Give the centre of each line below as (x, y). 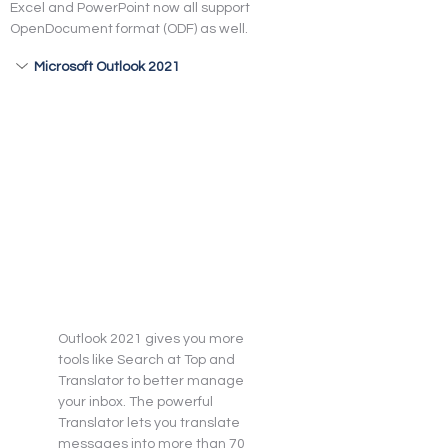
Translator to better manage (152, 380)
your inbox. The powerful (137, 401)
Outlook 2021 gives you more (152, 338)
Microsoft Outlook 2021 (107, 67)
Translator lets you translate (150, 422)
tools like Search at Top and (148, 359)
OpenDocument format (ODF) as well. (129, 28)
